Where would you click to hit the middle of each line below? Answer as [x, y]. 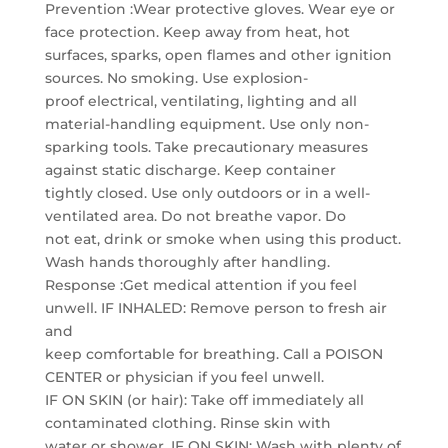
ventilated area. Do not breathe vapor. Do [195, 216]
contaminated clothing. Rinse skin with [187, 423]
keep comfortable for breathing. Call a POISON [213, 354]
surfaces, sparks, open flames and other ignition [218, 55]
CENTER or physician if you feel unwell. [184, 377]
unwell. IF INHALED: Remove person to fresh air [215, 308]
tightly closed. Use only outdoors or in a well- [207, 193]
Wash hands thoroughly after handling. [187, 262]
